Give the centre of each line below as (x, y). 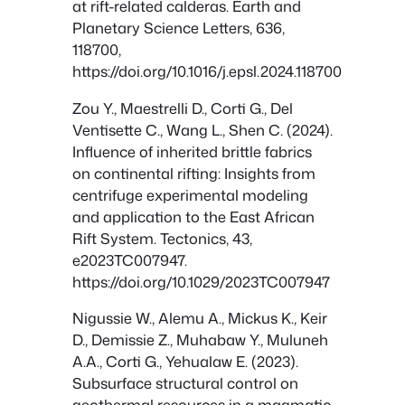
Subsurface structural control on (185, 382)
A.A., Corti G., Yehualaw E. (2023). (185, 361)
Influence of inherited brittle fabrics (192, 151)
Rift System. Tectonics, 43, (162, 238)
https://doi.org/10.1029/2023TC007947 (201, 281)
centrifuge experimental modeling (190, 194)
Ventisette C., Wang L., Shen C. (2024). (202, 129)
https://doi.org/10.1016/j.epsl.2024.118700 (207, 71)
